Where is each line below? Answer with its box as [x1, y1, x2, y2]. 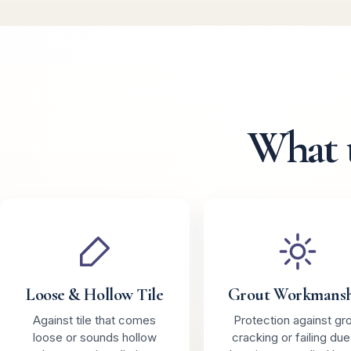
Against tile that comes [33, 312, 157, 327]
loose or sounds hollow [32, 329, 157, 345]
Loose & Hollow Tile [25, 284, 164, 305]
